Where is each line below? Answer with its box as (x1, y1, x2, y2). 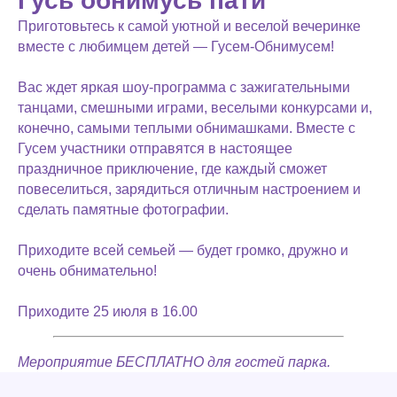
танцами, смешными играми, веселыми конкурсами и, (18, 100, 372, 115)
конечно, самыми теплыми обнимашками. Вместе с (18, 121, 355, 136)
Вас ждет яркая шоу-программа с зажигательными (18, 80, 350, 95)
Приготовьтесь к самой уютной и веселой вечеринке (18, 19, 361, 34)
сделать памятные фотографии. (18, 202, 229, 217)
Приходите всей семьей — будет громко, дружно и (18, 243, 348, 258)
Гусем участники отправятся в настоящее (18, 141, 292, 156)
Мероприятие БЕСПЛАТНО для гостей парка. (18, 354, 331, 370)
